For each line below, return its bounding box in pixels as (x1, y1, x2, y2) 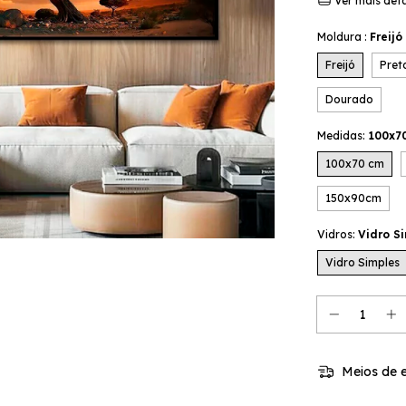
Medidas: (317, 129, 368, 142)
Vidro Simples (325, 256, 400, 269)
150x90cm (325, 191, 382, 205)
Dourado (325, 92, 373, 106)
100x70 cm (325, 157, 384, 170)
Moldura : (317, 30, 370, 43)
